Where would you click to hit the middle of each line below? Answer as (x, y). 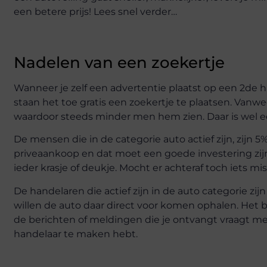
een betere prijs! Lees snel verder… (95, 11)
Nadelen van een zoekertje (119, 62)
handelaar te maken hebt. (76, 234)
